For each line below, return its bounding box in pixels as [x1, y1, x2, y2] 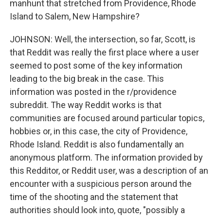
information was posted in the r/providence [10, 87, 177, 97]
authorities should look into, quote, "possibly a [10, 205, 185, 215]
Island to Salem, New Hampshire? [10, 11, 140, 21]
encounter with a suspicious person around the [10, 179, 192, 189]
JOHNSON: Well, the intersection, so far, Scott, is [10, 34, 196, 44]
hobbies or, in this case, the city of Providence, [10, 126, 187, 136]
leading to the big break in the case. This [10, 73, 164, 84]
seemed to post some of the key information [10, 60, 182, 71]
